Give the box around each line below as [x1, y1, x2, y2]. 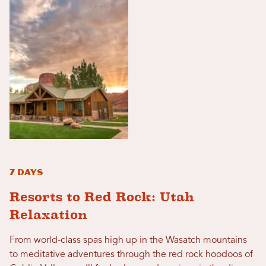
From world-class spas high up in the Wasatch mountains [9, 235, 247, 245]
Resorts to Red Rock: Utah [9, 189, 194, 204]
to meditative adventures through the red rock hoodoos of [9, 249, 253, 259]
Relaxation [9, 207, 87, 222]
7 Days [9, 167, 43, 178]
